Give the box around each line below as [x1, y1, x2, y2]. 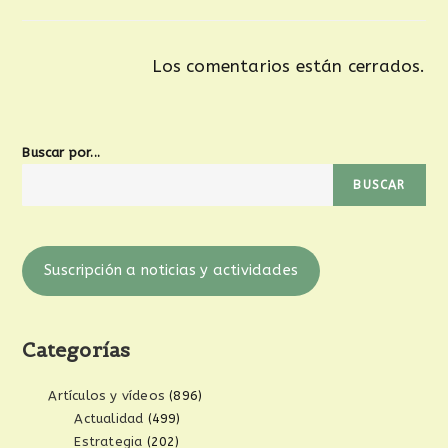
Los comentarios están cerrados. [152, 56, 426, 76]
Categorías [22, 336, 131, 363]
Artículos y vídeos [48, 387, 166, 403]
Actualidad [74, 410, 144, 426]
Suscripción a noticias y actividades [43, 261, 299, 279]
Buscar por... [22, 145, 101, 160]
